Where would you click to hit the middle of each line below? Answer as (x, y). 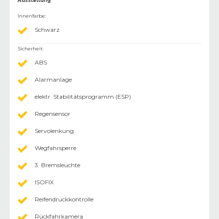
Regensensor (53, 113)
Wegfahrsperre (55, 148)
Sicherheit (30, 48)
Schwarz (47, 29)
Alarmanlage (53, 79)
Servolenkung (54, 131)
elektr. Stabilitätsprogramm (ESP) (83, 96)
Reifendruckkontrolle (64, 199)
